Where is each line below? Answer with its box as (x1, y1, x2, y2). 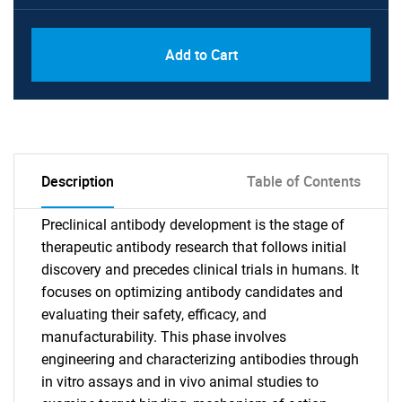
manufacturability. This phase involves (41, 328, 286, 345)
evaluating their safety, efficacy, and (41, 306, 267, 323)
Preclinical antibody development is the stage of (41, 216, 345, 233)
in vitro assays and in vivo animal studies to (41, 373, 319, 390)
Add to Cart (164, 45, 238, 65)
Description (41, 171, 114, 191)
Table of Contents (247, 171, 361, 191)
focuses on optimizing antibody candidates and (41, 284, 343, 301)
